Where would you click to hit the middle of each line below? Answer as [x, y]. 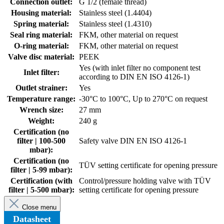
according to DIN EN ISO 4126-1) [134, 76]
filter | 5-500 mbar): [41, 189]
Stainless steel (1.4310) [115, 23]
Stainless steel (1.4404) [115, 12]
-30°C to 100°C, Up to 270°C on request [143, 98]
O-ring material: [41, 45]
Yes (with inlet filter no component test [140, 67]
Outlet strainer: [41, 87]
